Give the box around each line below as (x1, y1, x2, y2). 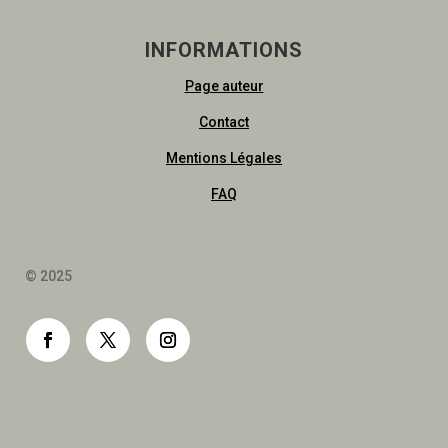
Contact (199, 114, 249, 131)
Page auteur (184, 78, 264, 95)
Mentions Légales (166, 150, 282, 167)
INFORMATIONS (145, 38, 303, 63)
